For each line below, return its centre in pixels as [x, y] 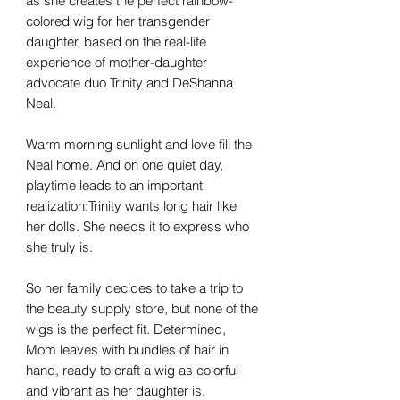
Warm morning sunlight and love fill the [139, 144]
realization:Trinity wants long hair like [131, 205]
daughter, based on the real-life [116, 41]
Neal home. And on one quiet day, [125, 164]
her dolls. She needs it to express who [137, 226]
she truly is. [59, 246]
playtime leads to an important [114, 185]
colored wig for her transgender [118, 21]
